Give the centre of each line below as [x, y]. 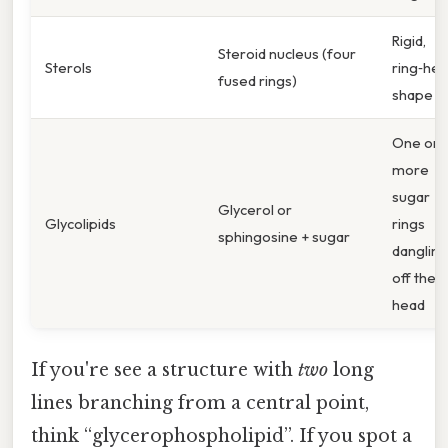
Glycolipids [80, 223]
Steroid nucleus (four [287, 53]
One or [415, 142]
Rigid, [409, 40]
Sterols [68, 67]
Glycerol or [255, 209]
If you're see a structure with [164, 369]
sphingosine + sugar [284, 236]
